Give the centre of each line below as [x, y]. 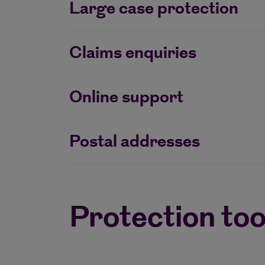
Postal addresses [135, 142]
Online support [126, 98]
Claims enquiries [133, 53]
